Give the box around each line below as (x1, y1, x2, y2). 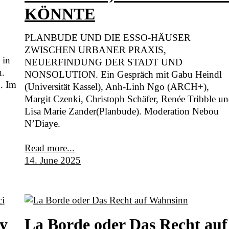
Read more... (25, 143, 75, 154)
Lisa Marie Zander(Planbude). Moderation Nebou (25, 106, 219, 117)
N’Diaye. (25, 118, 61, 129)
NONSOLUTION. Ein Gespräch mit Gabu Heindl (25, 69, 222, 80)
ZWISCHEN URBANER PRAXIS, (25, 44, 167, 56)
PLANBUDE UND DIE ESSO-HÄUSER (25, 32, 191, 43)
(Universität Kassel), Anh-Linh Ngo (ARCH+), (25, 81, 210, 93)
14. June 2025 (25, 155, 81, 166)
